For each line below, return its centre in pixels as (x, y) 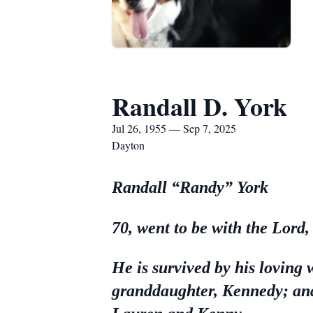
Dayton (128, 145)
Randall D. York (199, 106)
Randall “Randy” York (190, 187)
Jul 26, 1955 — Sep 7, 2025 (174, 128)
